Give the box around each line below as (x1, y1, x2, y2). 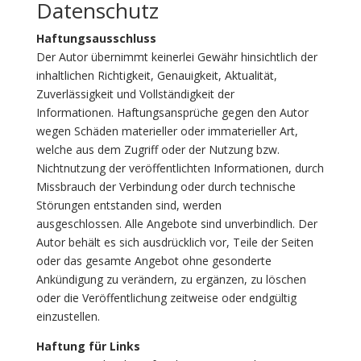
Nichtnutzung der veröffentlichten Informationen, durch (35, 160, 324, 176)
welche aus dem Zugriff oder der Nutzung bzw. (35, 142, 280, 157)
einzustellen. (35, 309, 100, 324)
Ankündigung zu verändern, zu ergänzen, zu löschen (35, 272, 306, 287)
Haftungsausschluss (35, 31, 156, 46)
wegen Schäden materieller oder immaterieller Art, (35, 123, 298, 139)
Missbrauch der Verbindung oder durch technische (35, 179, 296, 194)
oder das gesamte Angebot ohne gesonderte (35, 253, 272, 268)
